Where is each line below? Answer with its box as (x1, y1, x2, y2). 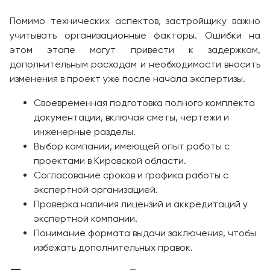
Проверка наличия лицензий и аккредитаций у (34, 198, 248, 210)
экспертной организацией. (34, 183, 158, 195)
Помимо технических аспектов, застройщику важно (10, 14, 260, 27)
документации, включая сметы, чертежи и (34, 111, 229, 123)
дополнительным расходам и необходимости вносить (10, 58, 260, 70)
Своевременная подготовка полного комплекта (34, 96, 255, 108)
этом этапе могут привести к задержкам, (10, 43, 260, 55)
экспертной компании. (34, 212, 137, 224)
